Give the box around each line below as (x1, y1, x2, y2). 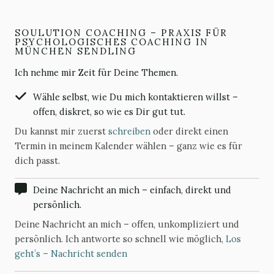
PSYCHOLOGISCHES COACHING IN (15, 36, 209, 48)
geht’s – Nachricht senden (15, 248, 127, 259)
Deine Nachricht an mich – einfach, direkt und (33, 184, 231, 196)
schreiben (108, 125, 150, 137)
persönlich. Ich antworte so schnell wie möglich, (15, 233, 226, 245)
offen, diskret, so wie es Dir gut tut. (33, 106, 185, 117)
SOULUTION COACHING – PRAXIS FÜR (15, 27, 228, 39)
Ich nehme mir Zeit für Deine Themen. (15, 67, 178, 78)
